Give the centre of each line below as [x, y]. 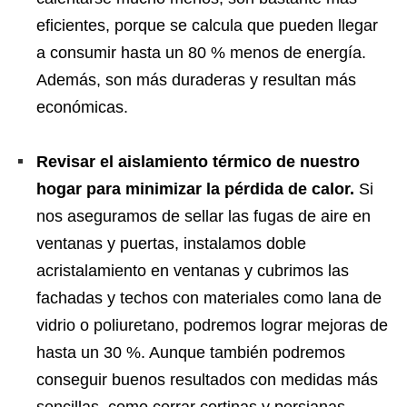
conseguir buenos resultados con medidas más [207, 380]
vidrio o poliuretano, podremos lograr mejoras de [212, 326]
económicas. [82, 108]
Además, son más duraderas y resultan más [196, 80]
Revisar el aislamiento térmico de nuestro [198, 162]
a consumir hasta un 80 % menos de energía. [201, 53]
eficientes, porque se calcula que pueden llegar [207, 26]
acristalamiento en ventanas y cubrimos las [193, 271]
